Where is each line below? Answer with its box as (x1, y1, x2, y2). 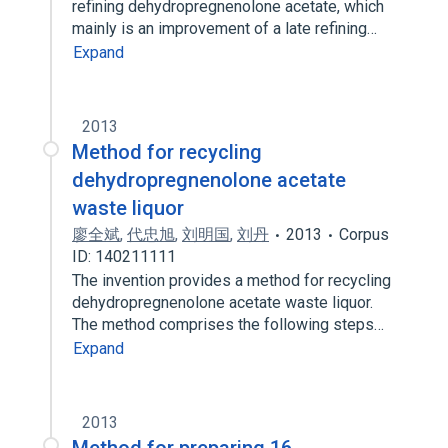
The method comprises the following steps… (72, 315, 388, 334)
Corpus (339, 225, 389, 244)
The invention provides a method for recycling (72, 271, 391, 290)
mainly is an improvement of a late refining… (72, 19, 381, 38)
